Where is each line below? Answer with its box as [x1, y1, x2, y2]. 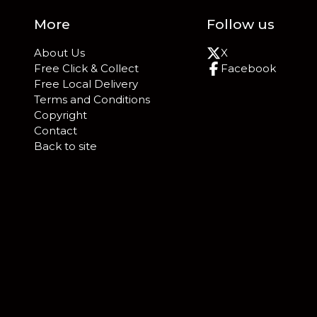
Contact [34, 124, 77, 138]
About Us [34, 46, 85, 60]
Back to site [34, 139, 97, 154]
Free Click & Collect [34, 62, 139, 76]
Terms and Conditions [34, 93, 150, 107]
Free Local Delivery [34, 77, 138, 91]
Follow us [207, 16, 275, 33]
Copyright [34, 108, 87, 122]
